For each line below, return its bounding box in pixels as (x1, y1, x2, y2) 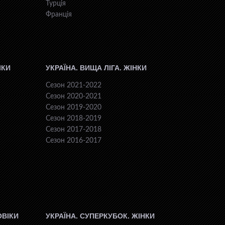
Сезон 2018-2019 (46, 115, 101, 123)
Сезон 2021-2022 (46, 82, 101, 89)
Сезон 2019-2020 (46, 104, 101, 111)
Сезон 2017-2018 (46, 126, 101, 134)
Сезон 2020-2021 (46, 93, 101, 100)
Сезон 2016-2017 (46, 137, 101, 145)
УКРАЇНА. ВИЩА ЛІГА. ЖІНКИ (46, 64, 147, 72)
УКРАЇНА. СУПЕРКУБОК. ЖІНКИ (46, 212, 155, 220)
